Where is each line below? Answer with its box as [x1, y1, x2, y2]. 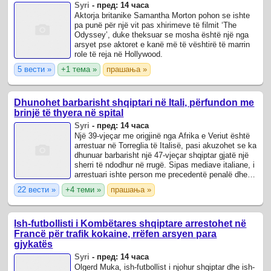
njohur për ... [74, 180, 119, 189]
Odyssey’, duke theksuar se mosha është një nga [74, 30, 249, 40]
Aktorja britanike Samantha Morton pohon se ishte [74, 11, 250, 21]
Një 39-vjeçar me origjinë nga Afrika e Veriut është [74, 131, 250, 141]
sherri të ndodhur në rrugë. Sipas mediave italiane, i [74, 160, 255, 170]
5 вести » [18, 65, 52, 74]
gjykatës [14, 238, 53, 249]
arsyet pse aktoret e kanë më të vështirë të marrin [74, 40, 250, 50]
